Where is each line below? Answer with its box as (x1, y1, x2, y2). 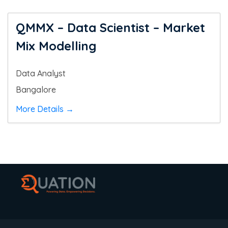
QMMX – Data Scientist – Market (16, 20, 205, 35)
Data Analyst (16, 68, 66, 78)
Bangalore (16, 84, 56, 95)
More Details (16, 104, 66, 114)
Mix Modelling (16, 38, 96, 53)
